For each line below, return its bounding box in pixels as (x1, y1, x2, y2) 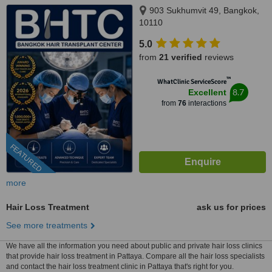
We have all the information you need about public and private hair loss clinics (6, 242, 262, 250)
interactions (186, 99, 226, 107)
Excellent (188, 87, 226, 97)
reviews (202, 52, 234, 62)
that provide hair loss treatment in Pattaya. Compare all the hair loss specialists (6, 252, 265, 260)
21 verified (159, 52, 202, 62)
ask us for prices (197, 202, 266, 212)
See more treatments (6, 220, 87, 230)
